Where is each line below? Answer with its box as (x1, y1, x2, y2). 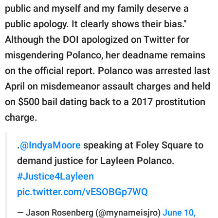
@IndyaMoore (20, 139, 81, 151)
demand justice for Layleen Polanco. (17, 154, 175, 166)
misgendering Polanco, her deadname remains (5, 49, 205, 61)
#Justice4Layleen (17, 170, 94, 182)
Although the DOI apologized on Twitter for (5, 33, 189, 45)
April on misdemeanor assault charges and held (5, 80, 210, 92)
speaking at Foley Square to (81, 139, 203, 151)
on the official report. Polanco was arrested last (5, 64, 210, 76)
